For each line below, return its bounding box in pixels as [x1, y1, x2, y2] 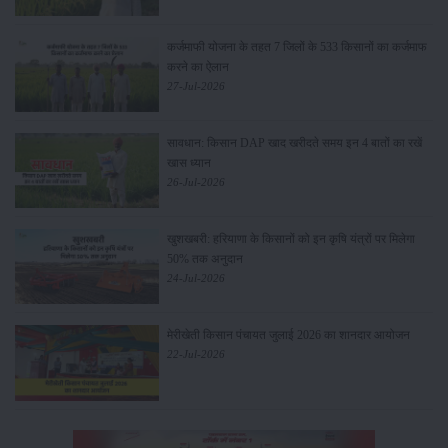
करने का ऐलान [166, 60, 229, 75]
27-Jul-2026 [166, 80, 225, 93]
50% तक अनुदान [166, 252, 243, 267]
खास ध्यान [166, 156, 211, 171]
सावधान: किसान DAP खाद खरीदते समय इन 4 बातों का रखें [166, 136, 422, 151]
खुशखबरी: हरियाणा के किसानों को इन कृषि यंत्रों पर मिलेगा [166, 232, 415, 247]
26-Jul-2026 [166, 176, 225, 189]
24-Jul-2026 [166, 272, 225, 285]
